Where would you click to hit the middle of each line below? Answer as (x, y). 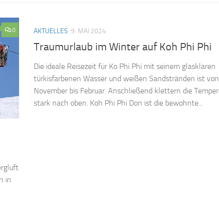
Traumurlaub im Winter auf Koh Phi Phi (123, 47)
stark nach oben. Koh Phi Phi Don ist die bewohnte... (118, 103)
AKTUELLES (51, 31)
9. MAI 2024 (88, 31)
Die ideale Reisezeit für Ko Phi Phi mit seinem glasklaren (125, 66)
